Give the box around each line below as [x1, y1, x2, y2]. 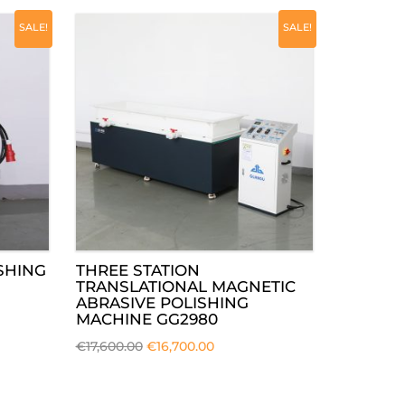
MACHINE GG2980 [75, 310, 218, 328]
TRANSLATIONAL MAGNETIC [75, 278, 296, 296]
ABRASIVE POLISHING [75, 294, 249, 312]
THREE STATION [75, 261, 200, 279]
